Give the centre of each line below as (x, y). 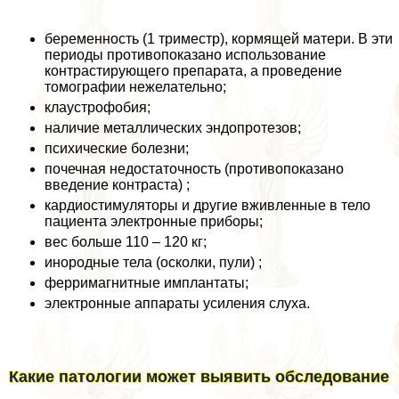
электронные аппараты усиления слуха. (177, 303)
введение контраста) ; (117, 184)
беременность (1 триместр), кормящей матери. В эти (219, 38)
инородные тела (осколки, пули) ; (153, 262)
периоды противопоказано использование (185, 54)
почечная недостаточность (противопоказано (194, 168)
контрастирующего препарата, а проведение (193, 70)
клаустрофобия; (98, 107)
